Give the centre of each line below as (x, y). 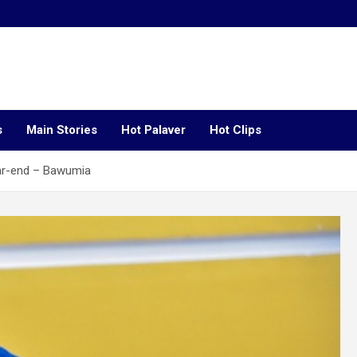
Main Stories (62, 130)
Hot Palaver (153, 130)
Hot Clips (235, 130)
